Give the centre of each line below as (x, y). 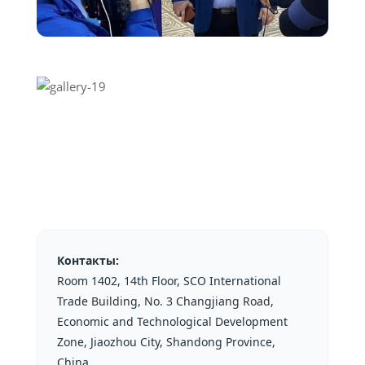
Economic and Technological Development (172, 321)
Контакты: (88, 260)
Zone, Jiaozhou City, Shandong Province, (166, 341)
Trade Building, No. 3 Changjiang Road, (165, 301)
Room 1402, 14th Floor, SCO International (169, 280)
